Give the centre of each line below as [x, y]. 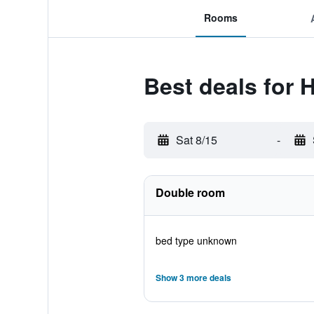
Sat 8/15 [196, 140]
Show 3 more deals [193, 278]
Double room [190, 192]
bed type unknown [196, 240]
